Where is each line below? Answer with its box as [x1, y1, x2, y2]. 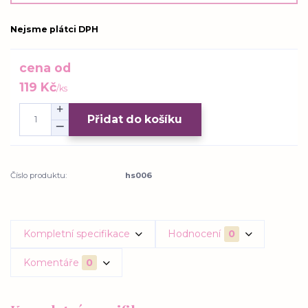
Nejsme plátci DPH [10, 24, 98, 35]
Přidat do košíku [87, 113, 183, 126]
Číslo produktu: [10, 170, 67, 180]
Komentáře [23, 256, 79, 269]
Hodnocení [168, 227, 221, 240]
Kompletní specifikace [23, 227, 130, 240]
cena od [19, 60, 71, 75]
